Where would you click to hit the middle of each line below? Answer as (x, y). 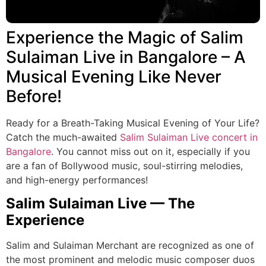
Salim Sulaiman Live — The (100, 204)
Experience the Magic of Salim (125, 38)
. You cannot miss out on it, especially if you (151, 152)
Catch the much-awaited (63, 137)
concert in (235, 137)
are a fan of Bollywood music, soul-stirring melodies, (124, 166)
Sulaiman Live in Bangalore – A (126, 57)
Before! (34, 96)
